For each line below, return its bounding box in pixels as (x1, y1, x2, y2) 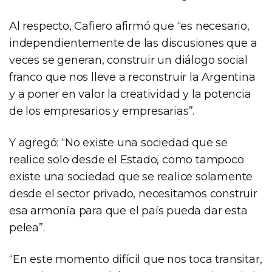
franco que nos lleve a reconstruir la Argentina (9, 70, 256, 84)
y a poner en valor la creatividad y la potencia (9, 87, 251, 101)
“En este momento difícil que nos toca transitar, (9, 252, 262, 266)
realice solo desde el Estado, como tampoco (9, 152, 244, 166)
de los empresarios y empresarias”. (9, 104, 195, 118)
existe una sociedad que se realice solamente (9, 169, 253, 183)
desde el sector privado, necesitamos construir (9, 186, 257, 200)
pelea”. (9, 220, 45, 234)
